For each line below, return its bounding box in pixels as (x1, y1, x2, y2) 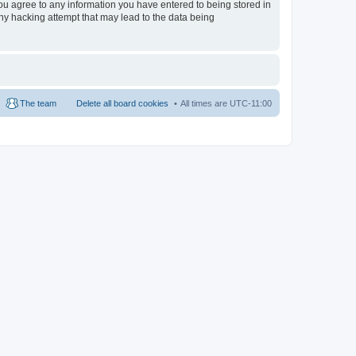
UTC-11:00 (230, 98, 272, 108)
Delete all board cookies (76, 98, 168, 108)
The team (20, 98, 56, 108)
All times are (180, 98, 230, 108)
